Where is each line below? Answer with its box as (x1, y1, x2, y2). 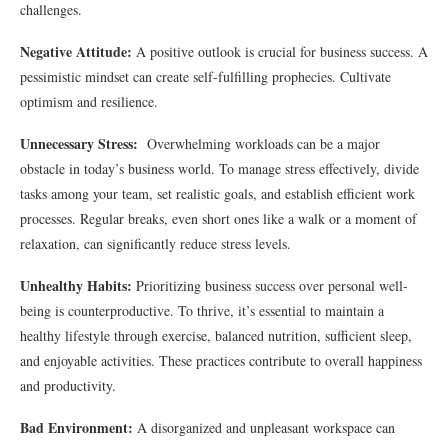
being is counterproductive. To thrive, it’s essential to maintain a (20, 301, 384, 320)
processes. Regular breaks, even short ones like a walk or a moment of (20, 209, 417, 228)
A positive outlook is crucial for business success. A (132, 42, 428, 61)
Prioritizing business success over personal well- (132, 276, 408, 295)
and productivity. (20, 376, 116, 395)
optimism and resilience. (20, 92, 158, 111)
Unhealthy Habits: (20, 275, 132, 296)
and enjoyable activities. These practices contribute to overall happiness (20, 351, 422, 370)
